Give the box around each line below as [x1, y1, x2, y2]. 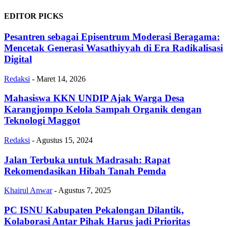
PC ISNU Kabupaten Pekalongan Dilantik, [4, 205, 184, 216]
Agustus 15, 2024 [36, 135, 93, 144]
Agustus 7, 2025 [58, 186, 111, 195]
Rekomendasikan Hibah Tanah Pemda [4, 165, 166, 176]
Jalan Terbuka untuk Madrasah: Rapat [4, 154, 170, 165]
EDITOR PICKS [4, 11, 63, 20]
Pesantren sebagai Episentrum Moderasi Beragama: [4, 31, 220, 42]
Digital [4, 53, 32, 64]
